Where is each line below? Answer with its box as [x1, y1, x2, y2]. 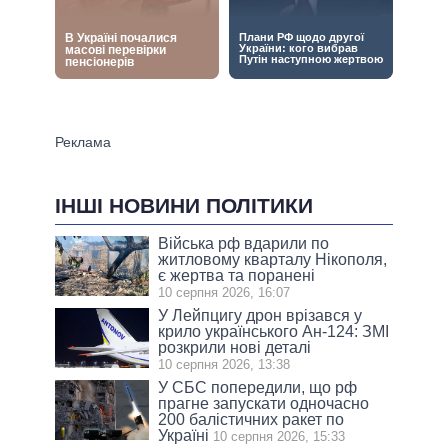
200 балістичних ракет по [158, 411, 345, 429]
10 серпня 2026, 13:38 [158, 357, 291, 373]
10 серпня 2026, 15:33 [213, 429, 346, 445]
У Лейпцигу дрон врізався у [158, 307, 363, 325]
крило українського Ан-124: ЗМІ [158, 323, 390, 341]
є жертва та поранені [158, 267, 316, 285]
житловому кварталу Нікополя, [158, 251, 388, 269]
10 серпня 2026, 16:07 [158, 285, 291, 301]
